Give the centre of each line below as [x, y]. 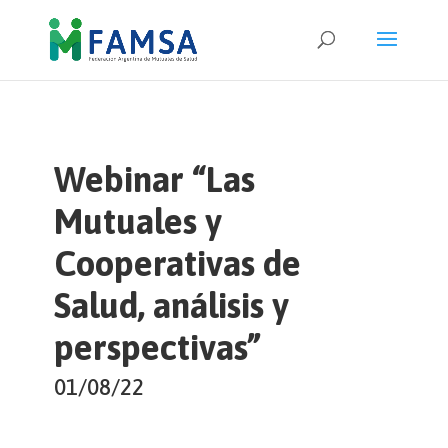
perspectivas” [157, 347]
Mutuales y [137, 221]
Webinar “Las [154, 179]
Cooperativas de [177, 263]
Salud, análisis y [171, 305]
